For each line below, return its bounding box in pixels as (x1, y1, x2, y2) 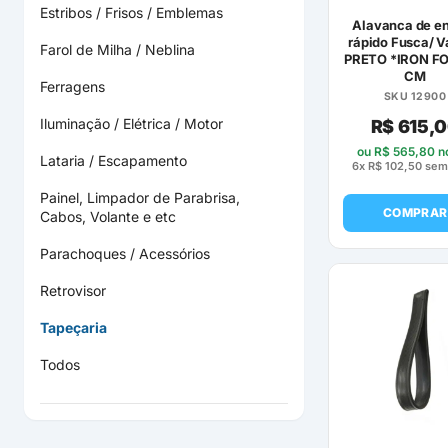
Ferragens (40, 78, 105, 95)
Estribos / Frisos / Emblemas (40, 4, 223, 21)
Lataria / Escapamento (40, 152, 187, 169)
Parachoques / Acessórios (40, 245, 210, 262)
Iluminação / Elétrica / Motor (40, 115, 223, 132)
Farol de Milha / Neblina (40, 41, 195, 58)
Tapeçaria (40, 319, 107, 336)
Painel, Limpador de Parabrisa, (40, 189, 240, 206)
